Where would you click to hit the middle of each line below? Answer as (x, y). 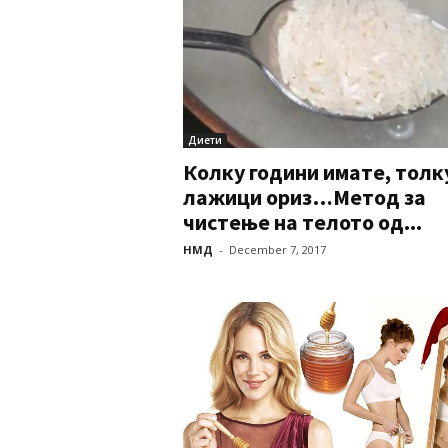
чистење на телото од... (302, 222)
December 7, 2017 (277, 249)
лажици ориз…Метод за (304, 197)
